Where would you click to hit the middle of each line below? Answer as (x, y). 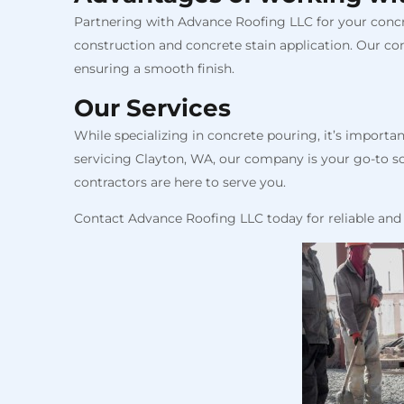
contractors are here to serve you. (180, 182)
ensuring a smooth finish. (154, 68)
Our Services (156, 108)
